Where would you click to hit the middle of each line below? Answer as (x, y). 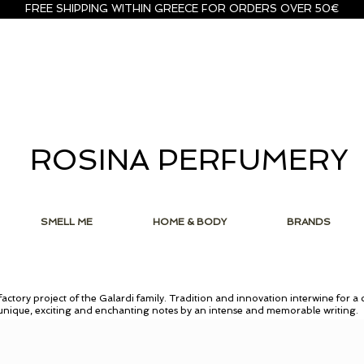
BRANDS (309, 222)
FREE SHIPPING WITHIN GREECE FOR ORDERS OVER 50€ (182, 9)
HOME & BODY (190, 222)
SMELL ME (67, 222)
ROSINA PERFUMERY (189, 160)
